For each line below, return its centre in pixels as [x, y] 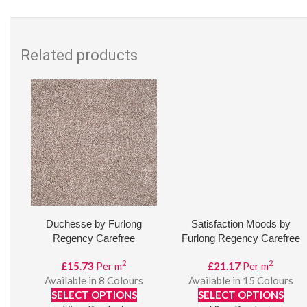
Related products [79, 55]
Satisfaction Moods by [241, 224]
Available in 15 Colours [241, 280]
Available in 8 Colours [94, 280]
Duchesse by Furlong [94, 224]
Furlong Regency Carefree [241, 238]
